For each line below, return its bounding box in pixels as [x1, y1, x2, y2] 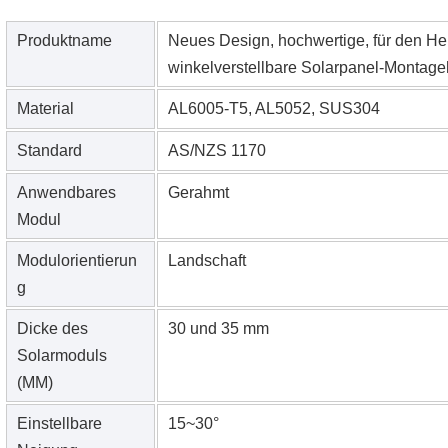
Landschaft [167, 252, 246, 270]
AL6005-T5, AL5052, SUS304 [167, 100, 380, 118]
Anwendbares [16, 184, 116, 202]
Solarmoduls [16, 347, 107, 365]
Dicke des [16, 320, 88, 338]
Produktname [16, 32, 112, 50]
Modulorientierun [16, 252, 137, 270]
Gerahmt [167, 184, 229, 202]
